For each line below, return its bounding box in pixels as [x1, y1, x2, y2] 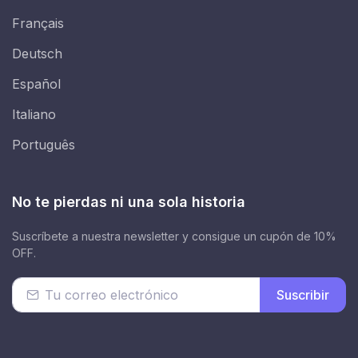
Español [12, 76, 61, 92]
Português [12, 137, 75, 153]
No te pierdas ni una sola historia [12, 193, 245, 210]
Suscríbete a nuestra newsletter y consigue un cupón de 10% [12, 229, 336, 243]
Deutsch [12, 46, 62, 62]
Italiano [12, 106, 56, 122]
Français [12, 15, 64, 31]
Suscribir [276, 287, 329, 303]
